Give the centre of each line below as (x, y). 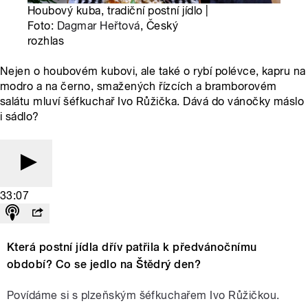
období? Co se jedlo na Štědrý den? (104, 265)
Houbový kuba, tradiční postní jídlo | (118, 11)
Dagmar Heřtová (98, 26)
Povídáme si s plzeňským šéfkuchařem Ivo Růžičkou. (143, 296)
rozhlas (46, 41)
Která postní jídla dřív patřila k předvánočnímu (132, 247)
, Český (159, 26)
